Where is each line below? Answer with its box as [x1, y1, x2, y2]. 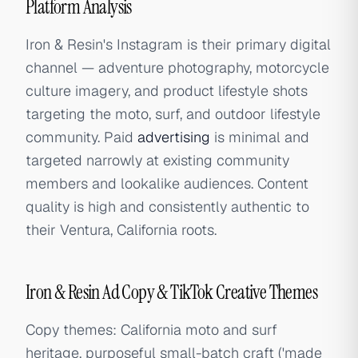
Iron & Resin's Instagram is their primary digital [26, 35, 331, 54]
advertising [137, 128, 210, 146]
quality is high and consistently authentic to [26, 197, 309, 216]
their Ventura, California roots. [26, 221, 217, 239]
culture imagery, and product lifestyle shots [26, 82, 308, 100]
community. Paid [26, 128, 137, 146]
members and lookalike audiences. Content [26, 174, 308, 193]
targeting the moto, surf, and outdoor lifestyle [26, 105, 320, 123]
